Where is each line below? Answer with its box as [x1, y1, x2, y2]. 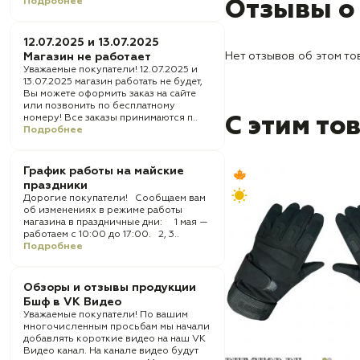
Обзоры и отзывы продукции [23, 282, 196, 293]
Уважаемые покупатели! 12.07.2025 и [23, 65, 198, 75]
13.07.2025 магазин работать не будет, [23, 77, 202, 87]
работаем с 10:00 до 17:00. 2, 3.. [23, 230, 179, 239]
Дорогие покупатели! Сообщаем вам [23, 194, 206, 203]
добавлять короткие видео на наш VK [23, 334, 206, 344]
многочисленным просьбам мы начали [23, 322, 210, 332]
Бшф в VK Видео [23, 297, 121, 308]
